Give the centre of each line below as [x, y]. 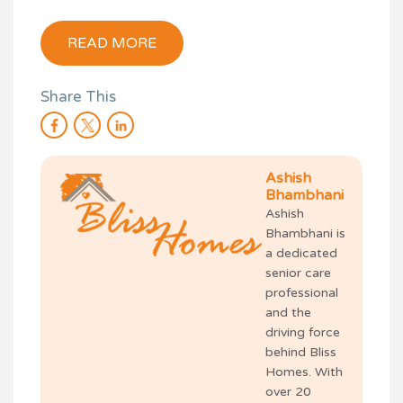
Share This [78, 97]
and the [288, 313]
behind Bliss [301, 353]
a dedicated [301, 254]
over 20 [288, 392]
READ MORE [112, 44]
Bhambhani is [305, 234]
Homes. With [304, 372]
